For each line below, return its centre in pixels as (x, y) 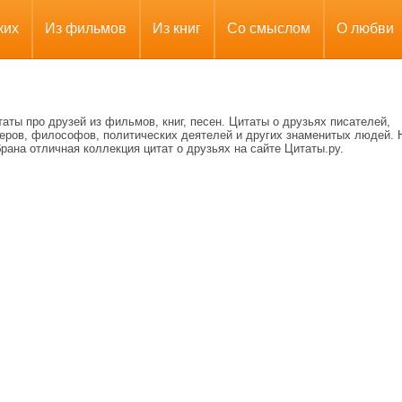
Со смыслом (269, 28)
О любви (365, 28)
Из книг (177, 28)
